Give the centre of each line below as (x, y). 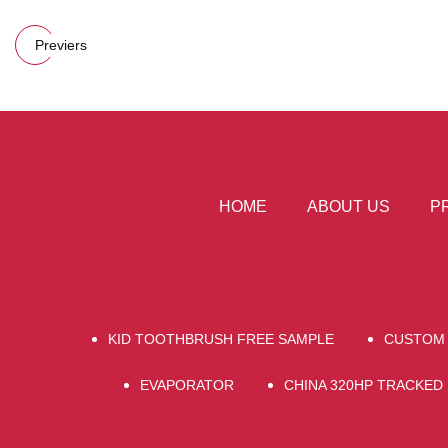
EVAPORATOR (186, 384)
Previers (61, 44)
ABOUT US (348, 206)
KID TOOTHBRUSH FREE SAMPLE (220, 338)
